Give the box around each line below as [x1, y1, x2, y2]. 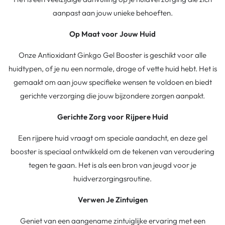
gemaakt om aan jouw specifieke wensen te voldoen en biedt [13, 77, 212, 87]
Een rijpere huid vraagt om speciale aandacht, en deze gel [18, 133, 207, 143]
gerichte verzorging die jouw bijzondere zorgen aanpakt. [20, 91, 205, 101]
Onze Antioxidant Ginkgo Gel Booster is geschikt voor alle [19, 50, 206, 60]
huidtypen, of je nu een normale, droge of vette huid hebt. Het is [8, 64, 217, 74]
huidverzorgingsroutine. [73, 174, 152, 184]
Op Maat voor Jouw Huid [69, 29, 156, 39]
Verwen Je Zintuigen [77, 195, 148, 205]
